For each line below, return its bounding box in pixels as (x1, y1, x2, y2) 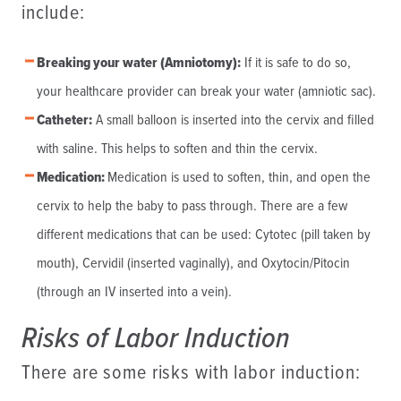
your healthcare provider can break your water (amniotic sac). (36, 81, 376, 101)
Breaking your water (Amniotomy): (36, 53, 241, 73)
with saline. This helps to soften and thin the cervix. (36, 139, 318, 158)
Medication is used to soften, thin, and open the (107, 167, 371, 187)
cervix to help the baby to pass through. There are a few (36, 196, 347, 216)
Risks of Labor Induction (21, 320, 291, 360)
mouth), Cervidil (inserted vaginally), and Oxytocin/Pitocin (36, 253, 350, 273)
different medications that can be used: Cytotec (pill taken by (36, 225, 371, 244)
